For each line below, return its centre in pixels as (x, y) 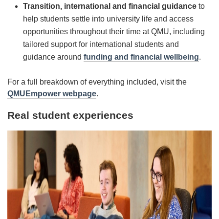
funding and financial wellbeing (141, 57)
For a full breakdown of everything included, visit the (97, 82)
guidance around (53, 57)
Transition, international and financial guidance (111, 6)
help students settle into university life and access (108, 19)
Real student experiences (72, 115)
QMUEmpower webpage (52, 94)
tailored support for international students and (101, 44)
